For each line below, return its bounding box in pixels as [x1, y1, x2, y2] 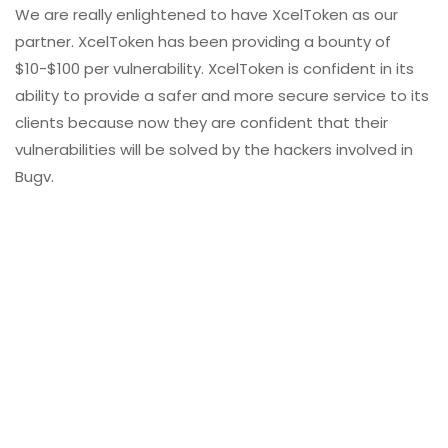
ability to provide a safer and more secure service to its [15, 85, 429, 107]
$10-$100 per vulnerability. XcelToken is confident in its [15, 58, 414, 80]
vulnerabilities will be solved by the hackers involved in [15, 139, 413, 161]
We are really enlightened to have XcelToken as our [15, 4, 398, 26]
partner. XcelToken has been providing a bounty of [15, 31, 391, 53]
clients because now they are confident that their [15, 112, 388, 134]
